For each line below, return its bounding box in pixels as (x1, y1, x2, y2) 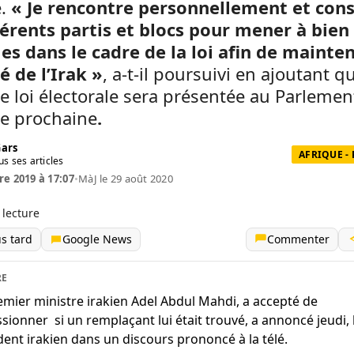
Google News (62, 232, 132, 247)
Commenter (267, 232, 330, 247)
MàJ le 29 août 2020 (78, 171, 173, 186)
